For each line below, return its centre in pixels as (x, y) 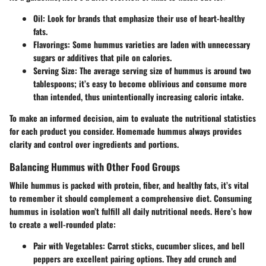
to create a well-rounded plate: (63, 224)
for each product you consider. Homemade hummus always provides (126, 131)
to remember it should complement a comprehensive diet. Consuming (131, 198)
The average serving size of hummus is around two (164, 71)
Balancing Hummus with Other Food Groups (95, 167)
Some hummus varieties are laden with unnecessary (160, 45)
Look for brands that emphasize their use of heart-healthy (145, 18)
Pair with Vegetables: (69, 246)
